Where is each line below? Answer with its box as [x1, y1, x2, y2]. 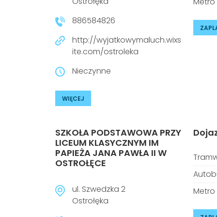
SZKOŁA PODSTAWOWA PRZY [55, 126, 181, 139]
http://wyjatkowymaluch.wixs [72, 34, 181, 46]
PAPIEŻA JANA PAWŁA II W [55, 147, 167, 159]
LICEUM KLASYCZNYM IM [55, 137, 159, 149]
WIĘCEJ [62, 94, 84, 103]
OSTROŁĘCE [55, 157, 106, 169]
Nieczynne [72, 65, 111, 77]
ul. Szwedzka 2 [72, 184, 125, 195]
